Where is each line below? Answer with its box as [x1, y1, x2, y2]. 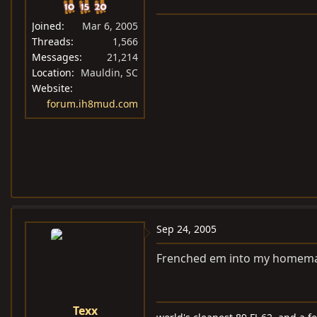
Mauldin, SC [81, 66, 138, 79]
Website [32, 81, 70, 95]
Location [32, 66, 71, 79]
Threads [32, 35, 71, 48]
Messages [32, 50, 79, 64]
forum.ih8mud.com [47, 97, 138, 110]
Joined [32, 19, 62, 33]
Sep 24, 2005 [156, 222, 217, 236]
